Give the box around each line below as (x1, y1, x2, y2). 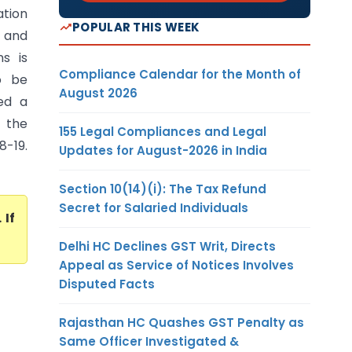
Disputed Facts (59, 275, 155, 292)
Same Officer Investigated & (59, 332, 239, 350)
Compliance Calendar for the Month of (59, 65, 301, 82)
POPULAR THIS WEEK (72, 18, 200, 35)
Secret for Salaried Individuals (59, 199, 248, 216)
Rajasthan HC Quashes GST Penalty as (59, 313, 304, 331)
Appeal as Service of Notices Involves (59, 256, 294, 273)
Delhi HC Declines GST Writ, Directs (59, 237, 276, 255)
